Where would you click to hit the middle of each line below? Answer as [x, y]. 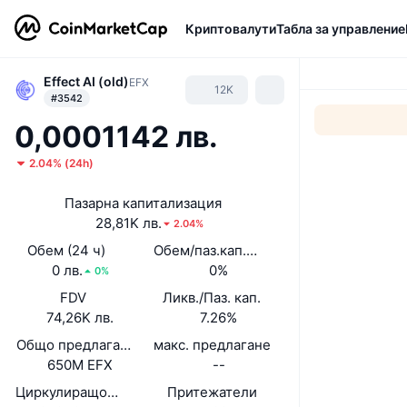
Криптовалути [231, 28]
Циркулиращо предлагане [102, 392]
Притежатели [212, 392]
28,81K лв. [129, 223]
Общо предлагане [76, 345]
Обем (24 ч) [67, 250]
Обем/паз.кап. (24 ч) [220, 250]
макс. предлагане [212, 345]
